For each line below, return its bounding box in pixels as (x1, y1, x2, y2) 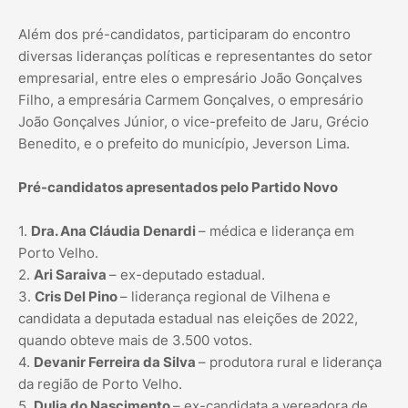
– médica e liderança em (199, 222, 354, 240)
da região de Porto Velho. (18, 375, 182, 393)
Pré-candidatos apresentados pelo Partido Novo (18, 178, 338, 197)
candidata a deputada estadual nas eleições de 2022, (18, 310, 358, 328)
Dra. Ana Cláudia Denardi (31, 222, 199, 240)
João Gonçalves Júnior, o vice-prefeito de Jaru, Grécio (18, 113, 369, 131)
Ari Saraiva (34, 266, 109, 284)
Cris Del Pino (35, 288, 120, 306)
